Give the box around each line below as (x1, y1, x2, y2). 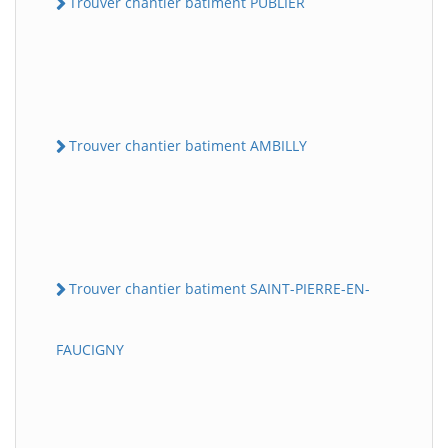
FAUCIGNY (56, 340, 124, 360)
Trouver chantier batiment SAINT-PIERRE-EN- (69, 279, 370, 299)
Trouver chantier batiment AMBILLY (69, 135, 307, 155)
